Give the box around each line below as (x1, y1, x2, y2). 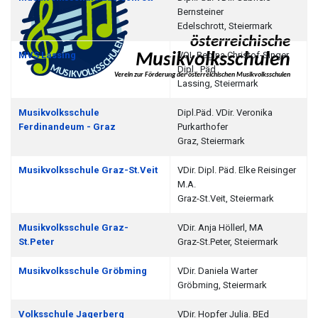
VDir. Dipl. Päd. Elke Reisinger (177, 165, 296, 175)
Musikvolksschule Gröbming (18, 265, 147, 276)
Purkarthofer (177, 121, 228, 132)
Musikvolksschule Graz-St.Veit (18, 165, 158, 175)
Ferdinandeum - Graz (18, 121, 116, 132)
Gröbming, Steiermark (177, 280, 267, 290)
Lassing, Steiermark (177, 78, 258, 89)
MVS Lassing (18, 50, 76, 60)
